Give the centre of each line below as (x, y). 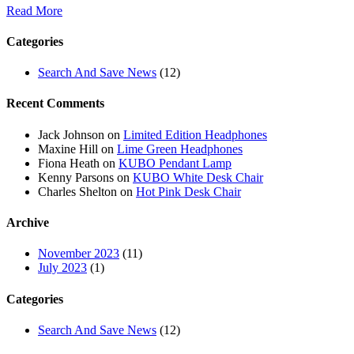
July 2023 (62, 268)
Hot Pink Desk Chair (188, 191)
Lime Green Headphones (180, 149)
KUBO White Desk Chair (198, 177)
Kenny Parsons (76, 177)
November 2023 (79, 254)
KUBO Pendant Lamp (175, 163)
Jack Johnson (71, 134)
